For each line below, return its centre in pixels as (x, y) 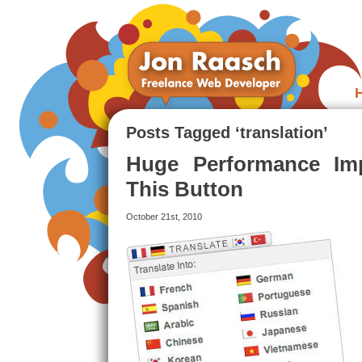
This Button (184, 189)
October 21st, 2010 (164, 217)
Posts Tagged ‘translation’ (227, 133)
